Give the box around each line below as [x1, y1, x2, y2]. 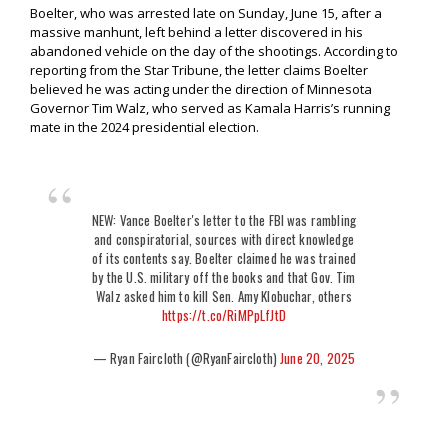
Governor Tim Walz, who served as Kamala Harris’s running [30, 99, 390, 118]
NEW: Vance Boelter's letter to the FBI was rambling [91, 210, 357, 231]
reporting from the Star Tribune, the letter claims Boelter [30, 61, 368, 80]
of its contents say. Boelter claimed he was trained [91, 248, 357, 269]
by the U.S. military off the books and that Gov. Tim [92, 267, 356, 288]
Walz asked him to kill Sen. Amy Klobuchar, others [96, 286, 352, 307]
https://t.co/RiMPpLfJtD [162, 305, 286, 326]
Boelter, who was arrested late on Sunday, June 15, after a [30, 4, 382, 23]
